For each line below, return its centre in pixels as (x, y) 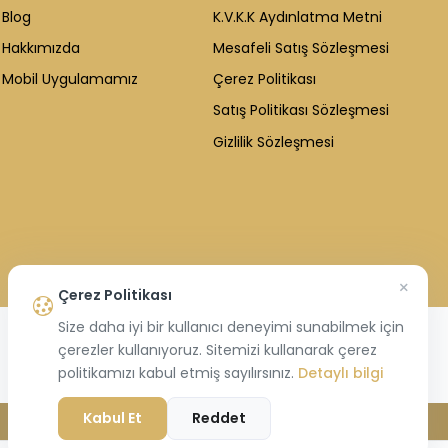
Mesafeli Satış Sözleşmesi (301, 47)
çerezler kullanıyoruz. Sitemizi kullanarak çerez (217, 350)
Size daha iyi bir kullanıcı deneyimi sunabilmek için (231, 327)
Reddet (219, 418)
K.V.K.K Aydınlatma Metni (297, 16)
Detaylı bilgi (340, 373)
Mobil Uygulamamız (70, 79)
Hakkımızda (41, 47)
